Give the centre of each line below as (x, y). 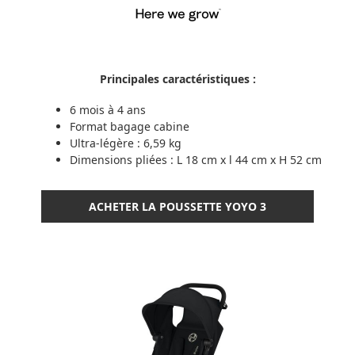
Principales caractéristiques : (177, 79)
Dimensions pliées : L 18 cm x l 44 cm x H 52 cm (196, 159)
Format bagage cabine (130, 126)
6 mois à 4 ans (108, 109)
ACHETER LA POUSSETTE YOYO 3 (177, 206)
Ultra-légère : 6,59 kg (126, 143)
